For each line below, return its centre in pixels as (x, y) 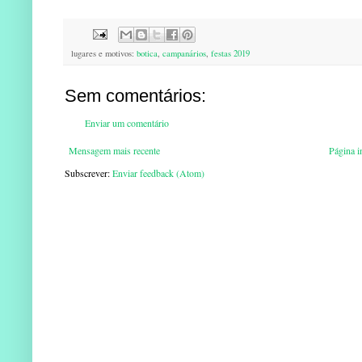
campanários (184, 54)
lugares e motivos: (104, 54)
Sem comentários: (135, 96)
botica (147, 54)
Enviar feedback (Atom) (158, 173)
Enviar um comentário (127, 123)
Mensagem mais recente (114, 151)
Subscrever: (88, 173)
